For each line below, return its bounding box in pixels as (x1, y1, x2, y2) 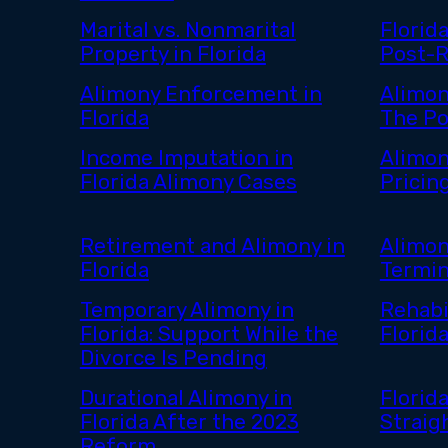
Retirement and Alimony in (79, 234, 345, 259)
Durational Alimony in (79, 386, 292, 411)
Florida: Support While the (79, 322, 338, 347)
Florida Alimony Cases (79, 170, 297, 195)
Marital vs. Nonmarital (79, 18, 296, 43)
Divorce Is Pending (79, 346, 267, 371)
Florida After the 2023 (79, 410, 299, 435)
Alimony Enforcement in (79, 82, 322, 107)
